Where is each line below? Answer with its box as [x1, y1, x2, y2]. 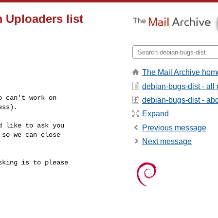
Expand [142, 109, 169, 118]
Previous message [142, 123, 206, 132]
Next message [142, 137, 192, 146]
